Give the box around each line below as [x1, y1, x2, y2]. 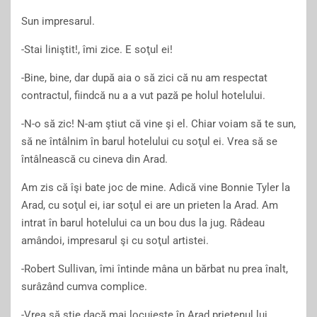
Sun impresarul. [21, 15, 95, 28]
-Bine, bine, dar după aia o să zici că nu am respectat [21, 71, 267, 84]
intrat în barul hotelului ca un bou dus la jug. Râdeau [21, 217, 265, 229]
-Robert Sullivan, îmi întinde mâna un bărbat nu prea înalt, [21, 263, 288, 275]
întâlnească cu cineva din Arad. [21, 153, 168, 166]
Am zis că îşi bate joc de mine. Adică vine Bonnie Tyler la [21, 181, 290, 194]
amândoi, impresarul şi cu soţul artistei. [21, 234, 209, 247]
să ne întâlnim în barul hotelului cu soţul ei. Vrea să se [21, 135, 277, 148]
